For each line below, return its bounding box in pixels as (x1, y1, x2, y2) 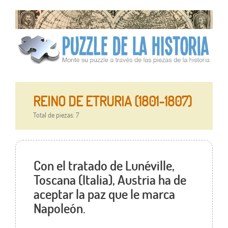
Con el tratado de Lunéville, (33, 157, 175, 175)
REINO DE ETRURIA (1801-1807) (33, 92, 192, 110)
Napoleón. (33, 199, 85, 217)
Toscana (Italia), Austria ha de (33, 171, 186, 189)
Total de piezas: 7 (33, 110, 79, 120)
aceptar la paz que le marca (33, 185, 175, 203)
